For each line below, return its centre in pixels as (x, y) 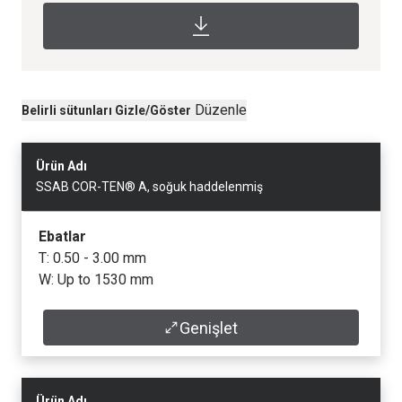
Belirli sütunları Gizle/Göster (106, 111)
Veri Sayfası (79, 331)
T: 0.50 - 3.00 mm (92, 258)
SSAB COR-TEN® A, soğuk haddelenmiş (149, 187)
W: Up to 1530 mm (96, 280)
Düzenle (221, 110)
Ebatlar (62, 237)
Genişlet (209, 328)
